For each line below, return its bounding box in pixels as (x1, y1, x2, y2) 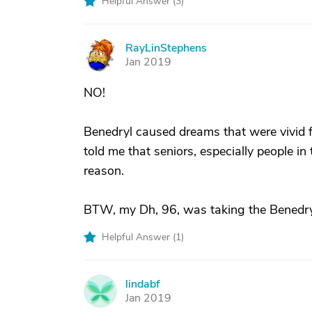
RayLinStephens (125, 40, 207, 56)
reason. (84, 162, 124, 179)
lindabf (125, 276, 159, 292)
